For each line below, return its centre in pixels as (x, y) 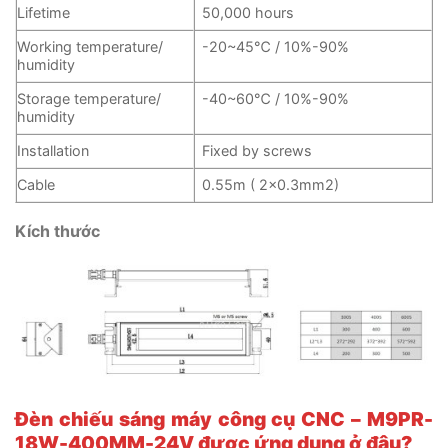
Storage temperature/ (89, 98)
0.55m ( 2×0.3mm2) (271, 184)
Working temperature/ (90, 46)
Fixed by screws (257, 150)
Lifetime (43, 12)
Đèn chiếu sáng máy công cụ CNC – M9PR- (224, 418)
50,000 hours (248, 12)
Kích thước (57, 231)
